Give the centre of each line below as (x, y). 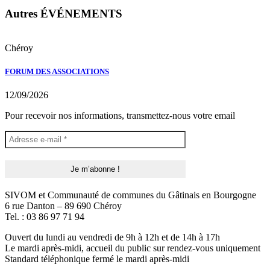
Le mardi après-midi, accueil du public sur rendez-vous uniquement (133, 248)
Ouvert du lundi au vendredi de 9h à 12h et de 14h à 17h (112, 237)
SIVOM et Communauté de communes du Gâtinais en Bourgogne (130, 195)
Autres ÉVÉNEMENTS (64, 14)
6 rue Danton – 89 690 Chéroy (63, 206)
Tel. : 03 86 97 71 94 (45, 217)
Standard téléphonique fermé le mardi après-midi (97, 259)
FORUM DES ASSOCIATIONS (57, 72)
